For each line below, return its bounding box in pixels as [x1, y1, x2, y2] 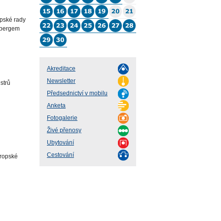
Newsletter [47, 77, 75, 85]
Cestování [47, 151, 74, 159]
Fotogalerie [47, 114, 77, 122]
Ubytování [47, 139, 74, 147]
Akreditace [47, 65, 75, 73]
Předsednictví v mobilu [47, 90, 108, 97]
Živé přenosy [47, 127, 81, 134]
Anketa [47, 102, 66, 110]
